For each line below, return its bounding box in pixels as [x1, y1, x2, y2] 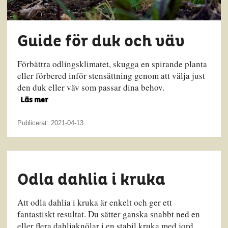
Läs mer [20, 96, 48, 104]
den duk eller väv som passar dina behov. [17, 81, 164, 94]
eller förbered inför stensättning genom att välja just [17, 70, 205, 82]
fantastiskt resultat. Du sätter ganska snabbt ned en [17, 208, 200, 220]
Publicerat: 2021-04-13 [17, 119, 84, 127]
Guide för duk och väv [17, 34, 185, 50]
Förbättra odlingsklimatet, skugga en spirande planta [17, 58, 207, 70]
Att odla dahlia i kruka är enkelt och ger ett [17, 196, 172, 209]
